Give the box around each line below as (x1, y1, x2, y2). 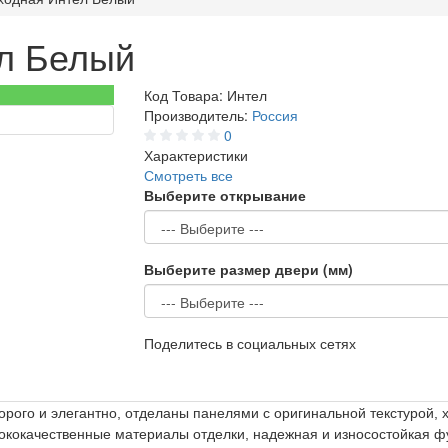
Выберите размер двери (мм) (144, 259, 353, 279)
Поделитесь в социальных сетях (144, 333, 356, 353)
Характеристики (144, 145, 248, 165)
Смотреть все (144, 165, 233, 185)
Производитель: (144, 105, 252, 125)
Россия (252, 105, 298, 125)
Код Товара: (144, 85, 227, 105)
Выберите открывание (144, 185, 306, 205)
